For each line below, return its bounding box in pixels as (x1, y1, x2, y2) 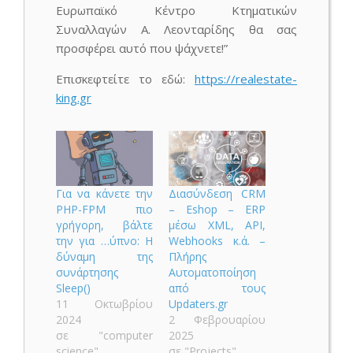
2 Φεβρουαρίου (169, 312, 266, 328)
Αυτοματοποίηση (169, 265, 256, 281)
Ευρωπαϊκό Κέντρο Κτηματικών (56, 2, 297, 18)
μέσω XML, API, (169, 217, 266, 233)
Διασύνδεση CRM (169, 186, 266, 202)
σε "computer (56, 328, 153, 344)
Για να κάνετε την (56, 186, 153, 202)
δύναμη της (56, 249, 153, 265)
